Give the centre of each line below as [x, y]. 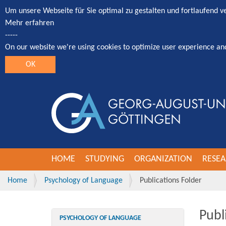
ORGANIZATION [163, 159]
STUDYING [105, 159]
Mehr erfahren [30, 23]
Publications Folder [171, 181]
